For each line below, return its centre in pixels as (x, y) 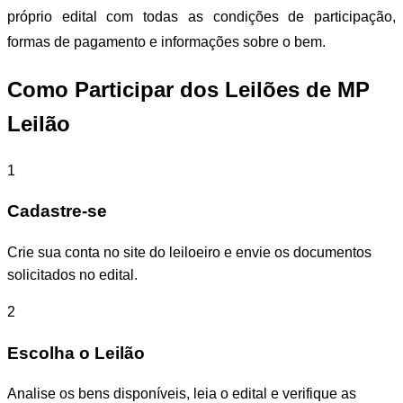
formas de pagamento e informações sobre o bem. (166, 41)
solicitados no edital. (72, 275)
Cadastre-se (57, 211)
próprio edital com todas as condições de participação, (201, 16)
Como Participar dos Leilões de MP (188, 89)
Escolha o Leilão (76, 353)
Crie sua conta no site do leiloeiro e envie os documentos (189, 253)
